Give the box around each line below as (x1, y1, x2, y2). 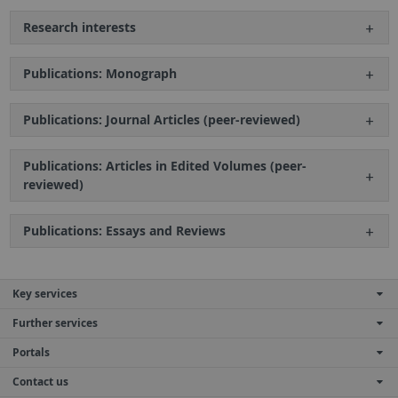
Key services (12, 286, 77, 302)
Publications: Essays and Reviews (22, 222, 226, 240)
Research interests (22, 19, 136, 36)
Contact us (12, 374, 68, 390)
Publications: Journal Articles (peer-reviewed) (22, 111, 300, 129)
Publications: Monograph (22, 65, 177, 83)
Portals (12, 345, 50, 361)
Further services (12, 315, 98, 331)
